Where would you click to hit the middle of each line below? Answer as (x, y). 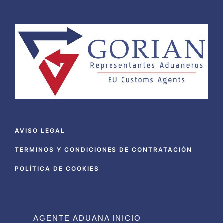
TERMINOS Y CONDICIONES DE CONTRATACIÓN (104, 149)
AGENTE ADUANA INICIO (87, 218)
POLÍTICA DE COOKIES (57, 168)
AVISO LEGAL (40, 130)
